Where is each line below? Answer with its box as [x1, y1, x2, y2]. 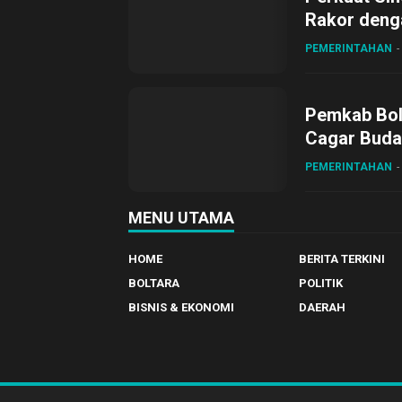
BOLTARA [128, 276, 179, 290]
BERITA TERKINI [298, 252, 385, 266]
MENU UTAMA [128, 208, 234, 227]
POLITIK [298, 276, 343, 290]
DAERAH [298, 301, 345, 314]
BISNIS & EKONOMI [128, 301, 234, 314]
